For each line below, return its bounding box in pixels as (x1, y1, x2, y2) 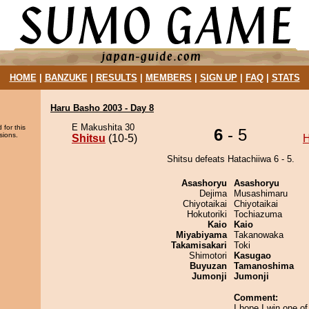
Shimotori (189, 250, 227, 261)
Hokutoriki (187, 209, 227, 219)
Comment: (234, 292, 278, 303)
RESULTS (95, 72, 137, 83)
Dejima (199, 188, 227, 199)
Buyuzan (190, 261, 227, 271)
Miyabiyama (176, 230, 227, 240)
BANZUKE (44, 72, 88, 83)
